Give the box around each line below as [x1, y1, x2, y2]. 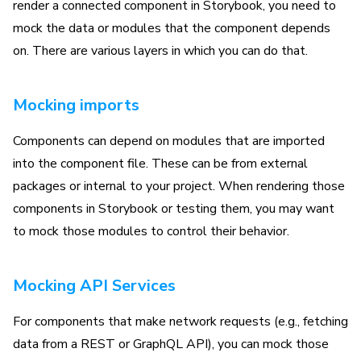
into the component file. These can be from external [13, 155, 308, 172]
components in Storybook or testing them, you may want [13, 200, 334, 218]
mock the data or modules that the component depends [13, 19, 330, 37]
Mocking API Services [13, 275, 176, 297]
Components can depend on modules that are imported [13, 132, 325, 150]
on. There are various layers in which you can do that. [13, 42, 308, 60]
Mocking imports [13, 94, 139, 116]
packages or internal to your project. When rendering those [13, 177, 345, 195]
